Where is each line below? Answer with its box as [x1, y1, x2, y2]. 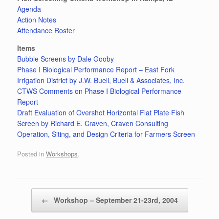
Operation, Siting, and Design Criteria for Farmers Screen [17, 129, 195, 139]
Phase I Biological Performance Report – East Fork [17, 65, 175, 74]
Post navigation [17, 188, 61, 197]
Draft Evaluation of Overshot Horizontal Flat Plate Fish [17, 108, 184, 117]
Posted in [17, 149, 46, 158]
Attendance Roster [17, 25, 75, 35]
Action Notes [17, 15, 56, 24]
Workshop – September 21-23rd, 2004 [51, 195, 178, 205]
